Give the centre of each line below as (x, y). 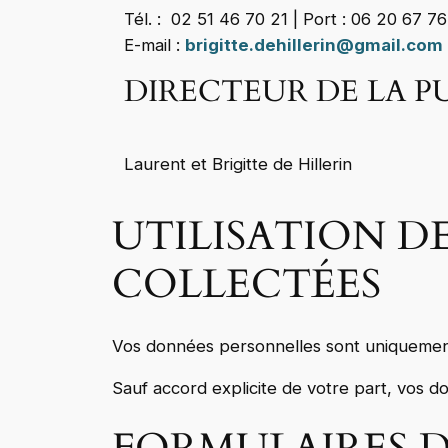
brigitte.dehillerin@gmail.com (314, 44)
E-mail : (154, 44)
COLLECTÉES (246, 284)
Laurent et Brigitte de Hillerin (238, 163)
